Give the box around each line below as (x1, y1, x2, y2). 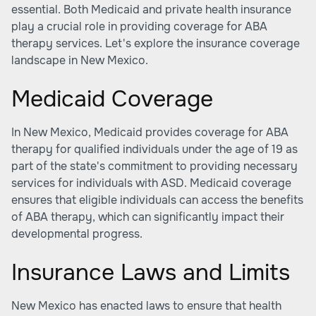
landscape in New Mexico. (11, 53, 148, 68)
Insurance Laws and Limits (11, 258, 290, 287)
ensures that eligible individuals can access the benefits (11, 193, 303, 207)
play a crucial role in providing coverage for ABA (11, 19, 267, 34)
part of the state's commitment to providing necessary (11, 159, 298, 174)
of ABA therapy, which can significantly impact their (11, 209, 284, 224)
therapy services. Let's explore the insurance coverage (11, 36, 300, 51)
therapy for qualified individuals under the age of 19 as (11, 142, 298, 157)
